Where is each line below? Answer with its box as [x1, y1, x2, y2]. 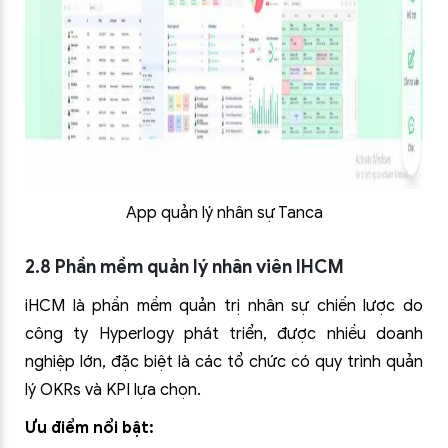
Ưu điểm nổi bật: [25, 418, 154, 438]
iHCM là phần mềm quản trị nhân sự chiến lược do [25, 296, 423, 316]
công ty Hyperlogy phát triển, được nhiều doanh [25, 324, 423, 344]
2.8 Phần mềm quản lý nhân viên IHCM [25, 256, 344, 278]
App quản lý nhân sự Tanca [125, 203, 323, 223]
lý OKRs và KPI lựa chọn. [25, 380, 201, 400]
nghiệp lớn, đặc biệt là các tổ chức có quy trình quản [25, 352, 423, 372]
